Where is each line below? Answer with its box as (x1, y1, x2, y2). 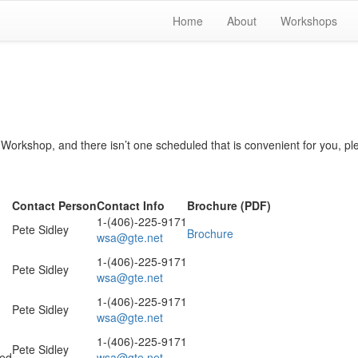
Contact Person (12, 197, 97, 213)
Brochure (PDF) (187, 197, 271, 213)
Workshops (280, 13, 337, 29)
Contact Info (97, 197, 165, 213)
